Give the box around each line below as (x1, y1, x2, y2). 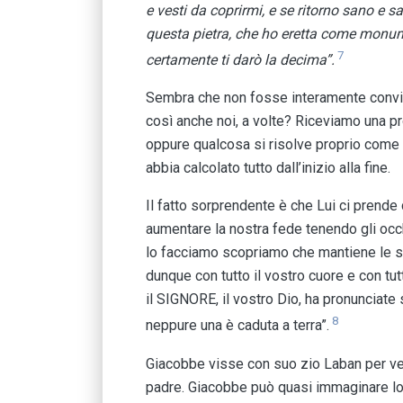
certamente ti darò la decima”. (146, 51, 335, 69)
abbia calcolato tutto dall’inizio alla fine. (146, 159, 390, 177)
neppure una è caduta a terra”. (146, 317, 329, 335)
